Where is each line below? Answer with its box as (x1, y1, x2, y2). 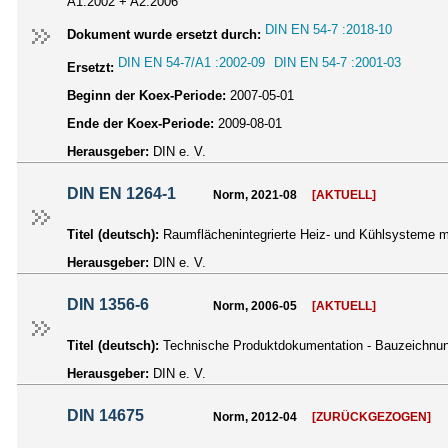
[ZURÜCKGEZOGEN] (311, 410, 431, 425)
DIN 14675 (67, 407, 145, 425)
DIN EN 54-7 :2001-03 (274, 55, 401, 71)
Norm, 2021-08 (213, 188, 298, 203)
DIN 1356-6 (67, 296, 150, 314)
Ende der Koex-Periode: (67, 116, 214, 132)
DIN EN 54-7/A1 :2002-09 (118, 55, 265, 71)
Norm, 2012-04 (213, 410, 298, 425)
